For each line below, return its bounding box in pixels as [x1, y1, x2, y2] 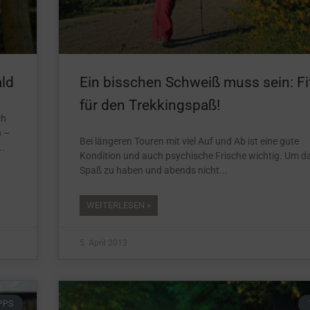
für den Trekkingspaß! [80, 97, 220, 114]
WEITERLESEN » [86, 200, 151, 211]
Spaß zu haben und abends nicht [80, 165, 219, 176]
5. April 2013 [80, 238, 127, 248]
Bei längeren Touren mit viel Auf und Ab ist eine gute [80, 136, 299, 147]
